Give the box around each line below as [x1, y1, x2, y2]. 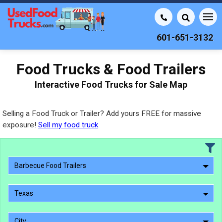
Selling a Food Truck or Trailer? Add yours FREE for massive [2, 109, 201, 118]
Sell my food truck [38, 120, 98, 129]
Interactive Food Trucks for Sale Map [35, 79, 187, 90]
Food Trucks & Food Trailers [16, 60, 206, 78]
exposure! [2, 120, 38, 129]
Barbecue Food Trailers [14, 162, 86, 169]
